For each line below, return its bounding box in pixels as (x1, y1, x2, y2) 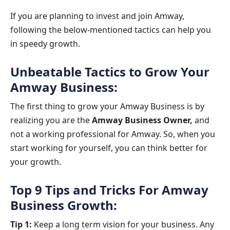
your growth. (10, 156, 61, 168)
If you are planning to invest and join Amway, (10, 10, 184, 22)
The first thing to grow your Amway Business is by (10, 101, 204, 112)
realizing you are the (10, 114, 92, 126)
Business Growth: (10, 196, 117, 214)
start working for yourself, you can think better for (10, 142, 207, 154)
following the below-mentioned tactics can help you (10, 24, 211, 35)
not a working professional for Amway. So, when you (10, 128, 215, 140)
